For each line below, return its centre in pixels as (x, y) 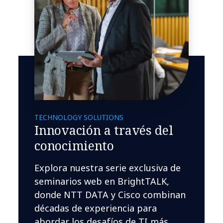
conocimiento (74, 145)
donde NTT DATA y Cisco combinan (110, 194)
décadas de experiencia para (96, 208)
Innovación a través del (104, 130)
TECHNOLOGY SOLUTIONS (79, 117)
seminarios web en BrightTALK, (102, 181)
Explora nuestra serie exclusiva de (108, 167)
